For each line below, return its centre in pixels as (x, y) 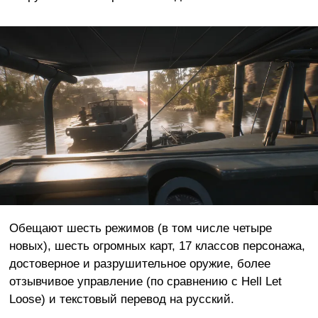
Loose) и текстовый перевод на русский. (121, 298)
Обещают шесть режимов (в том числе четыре (140, 227)
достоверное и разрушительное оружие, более (139, 263)
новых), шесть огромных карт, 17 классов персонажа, (157, 245)
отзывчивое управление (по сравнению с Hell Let (145, 281)
